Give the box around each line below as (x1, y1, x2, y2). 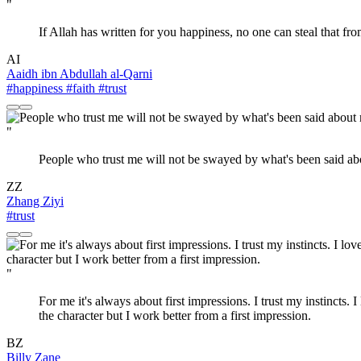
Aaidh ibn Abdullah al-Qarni (6, 67, 152, 81)
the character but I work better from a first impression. (39, 309, 311, 323)
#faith (63, 81, 95, 96)
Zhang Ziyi (6, 194, 64, 209)
